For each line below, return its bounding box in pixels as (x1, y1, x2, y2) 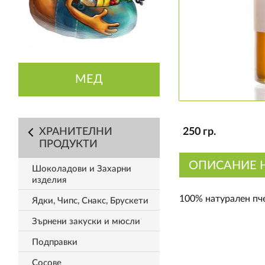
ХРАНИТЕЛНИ (38, 127, 112, 137)
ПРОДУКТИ (38, 139, 98, 150)
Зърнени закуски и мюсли (31, 217, 140, 226)
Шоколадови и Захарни (31, 164, 131, 173)
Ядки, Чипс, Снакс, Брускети (31, 196, 148, 205)
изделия (31, 176, 66, 185)
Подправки (31, 238, 77, 247)
